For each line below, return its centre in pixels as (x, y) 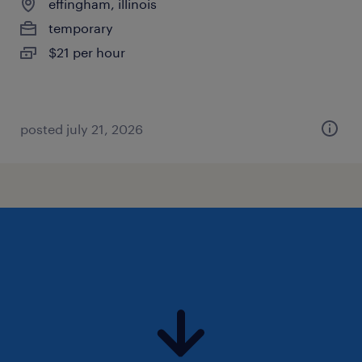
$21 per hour (87, 52)
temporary (81, 28)
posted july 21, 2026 (82, 129)
